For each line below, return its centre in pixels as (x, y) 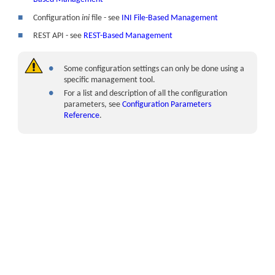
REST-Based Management (128, 36)
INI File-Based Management (170, 18)
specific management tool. (110, 80)
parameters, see (93, 104)
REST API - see (59, 36)
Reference (82, 115)
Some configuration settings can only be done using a (154, 69)
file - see (106, 18)
